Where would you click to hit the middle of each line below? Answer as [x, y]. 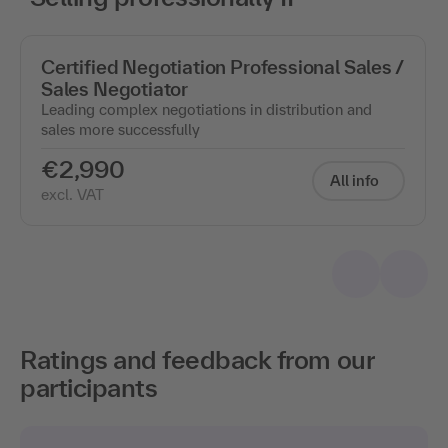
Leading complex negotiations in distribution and [206, 109]
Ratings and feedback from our [197, 359]
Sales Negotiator [115, 88]
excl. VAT [72, 194]
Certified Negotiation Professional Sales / [222, 66]
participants [89, 387]
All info [354, 180]
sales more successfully [120, 129]
